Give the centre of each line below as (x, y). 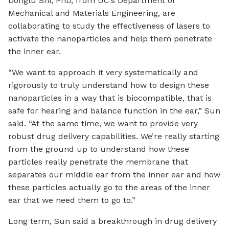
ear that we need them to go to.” (72, 200)
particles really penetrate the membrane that (98, 162)
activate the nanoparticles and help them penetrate (110, 39)
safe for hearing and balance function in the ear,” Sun (114, 111)
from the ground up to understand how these (99, 149)
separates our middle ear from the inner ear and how (114, 175)
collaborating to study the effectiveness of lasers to (109, 26)
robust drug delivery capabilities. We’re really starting (114, 136)
